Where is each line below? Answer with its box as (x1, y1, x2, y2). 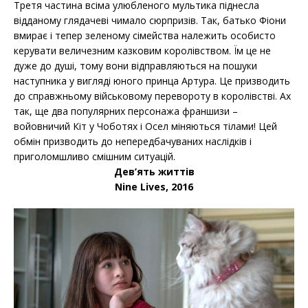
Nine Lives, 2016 (115, 180, 193, 194)
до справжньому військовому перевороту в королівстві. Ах (14, 89, 291, 103)
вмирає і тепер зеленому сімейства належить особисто (14, 29, 276, 43)
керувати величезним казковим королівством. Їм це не (14, 44, 271, 58)
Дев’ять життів (113, 165, 195, 179)
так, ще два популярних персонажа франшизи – (14, 104, 238, 118)
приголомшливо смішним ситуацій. (14, 150, 175, 164)
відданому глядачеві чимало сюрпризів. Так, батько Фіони (14, 14, 286, 27)
